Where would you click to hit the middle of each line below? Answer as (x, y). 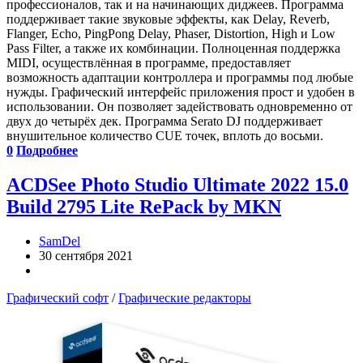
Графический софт (58, 297)
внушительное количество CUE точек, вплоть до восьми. (165, 135)
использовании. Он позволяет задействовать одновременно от (179, 106)
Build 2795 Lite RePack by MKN (144, 206)
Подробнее (47, 150)
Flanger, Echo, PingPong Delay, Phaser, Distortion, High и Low (171, 33)
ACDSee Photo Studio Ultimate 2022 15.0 (177, 184)
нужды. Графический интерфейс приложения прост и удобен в (181, 92)
